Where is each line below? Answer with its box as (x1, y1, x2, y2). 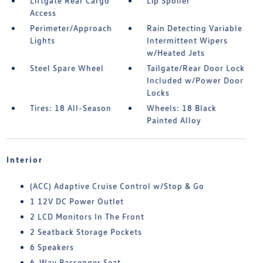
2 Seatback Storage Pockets (29, 227, 142, 237)
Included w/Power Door (147, 75, 244, 85)
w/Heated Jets (147, 48, 205, 58)
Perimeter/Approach (29, 23, 112, 33)
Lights (29, 35, 55, 45)
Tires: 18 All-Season (29, 103, 112, 113)
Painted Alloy (147, 115, 202, 125)
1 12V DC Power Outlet (29, 196, 124, 206)
